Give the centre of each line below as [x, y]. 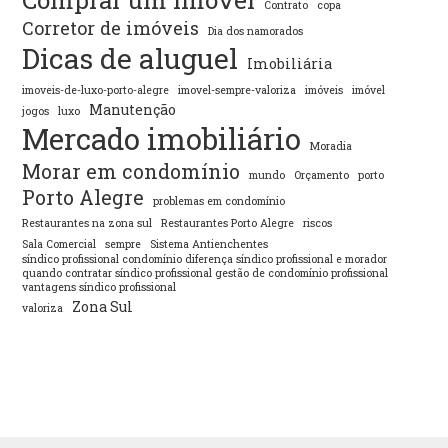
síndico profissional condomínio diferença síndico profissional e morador [205, 259]
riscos [318, 223]
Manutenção [133, 110]
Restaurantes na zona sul [87, 223]
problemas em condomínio [219, 201]
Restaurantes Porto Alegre [228, 223]
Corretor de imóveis [111, 28]
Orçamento [322, 175]
